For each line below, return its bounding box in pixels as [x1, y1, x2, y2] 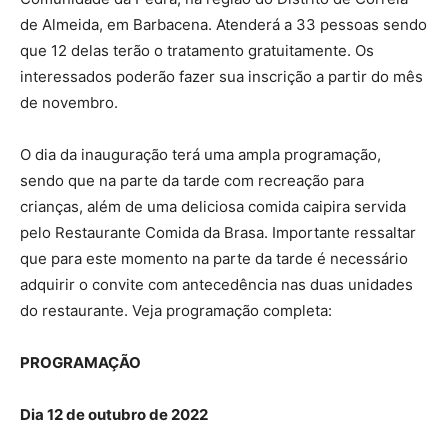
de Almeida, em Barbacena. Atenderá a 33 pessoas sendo [20, 15, 427, 34]
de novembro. [20, 93, 118, 112]
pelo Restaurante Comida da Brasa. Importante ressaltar [20, 223, 416, 242]
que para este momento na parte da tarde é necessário [20, 249, 408, 268]
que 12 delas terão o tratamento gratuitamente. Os [20, 41, 374, 60]
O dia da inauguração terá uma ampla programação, [20, 145, 381, 164]
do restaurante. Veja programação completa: [20, 301, 332, 320]
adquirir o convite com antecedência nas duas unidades [20, 275, 413, 294]
